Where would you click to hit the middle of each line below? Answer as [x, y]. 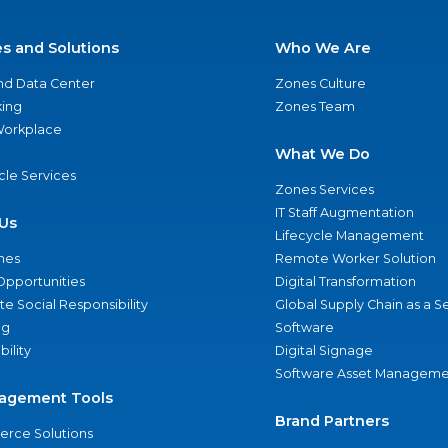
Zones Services [324, 190]
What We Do [322, 154]
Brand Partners [331, 421]
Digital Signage [323, 351]
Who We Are [322, 48]
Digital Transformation [345, 282]
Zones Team [314, 107]
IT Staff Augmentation [344, 213]
